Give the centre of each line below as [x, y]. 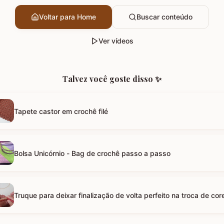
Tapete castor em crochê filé [61, 111]
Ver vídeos [116, 41]
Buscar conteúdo [164, 17]
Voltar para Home [67, 17]
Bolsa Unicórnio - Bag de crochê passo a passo [121, 153]
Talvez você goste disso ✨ [112, 79]
